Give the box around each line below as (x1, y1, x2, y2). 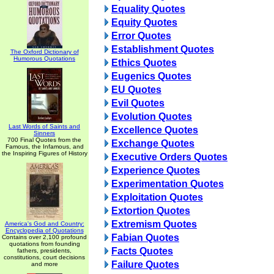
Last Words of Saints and (9, 123, 80, 130)
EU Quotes (111, 84, 161, 95)
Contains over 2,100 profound (2, 234, 87, 240)
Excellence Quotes (111, 125, 198, 135)
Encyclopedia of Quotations (5, 227, 84, 234)
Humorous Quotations (13, 55, 75, 62)
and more (31, 261, 58, 267)
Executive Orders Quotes (111, 152, 228, 162)
